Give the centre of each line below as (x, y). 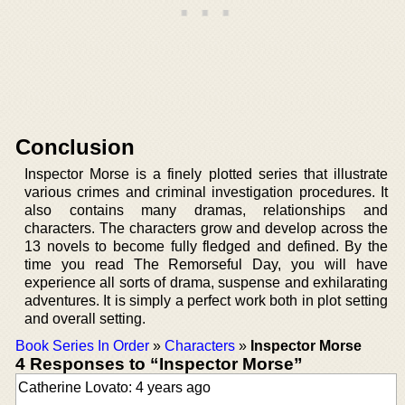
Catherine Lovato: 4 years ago (114, 387)
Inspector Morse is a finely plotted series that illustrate (206, 174)
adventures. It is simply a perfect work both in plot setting (206, 300)
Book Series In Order (82, 345)
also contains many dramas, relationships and (206, 210)
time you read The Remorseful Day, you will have (206, 264)
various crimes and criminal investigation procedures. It (206, 192)
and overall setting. (85, 318)
